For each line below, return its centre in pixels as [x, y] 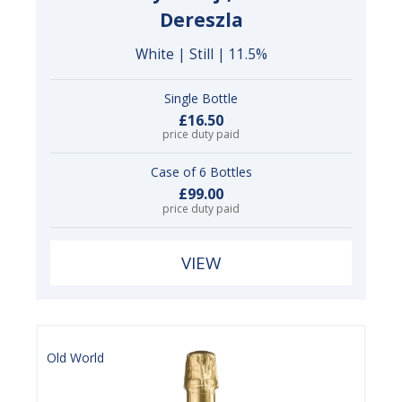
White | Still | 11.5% [201, 54]
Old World [75, 357]
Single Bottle [201, 98]
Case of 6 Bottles [201, 172]
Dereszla [201, 19]
